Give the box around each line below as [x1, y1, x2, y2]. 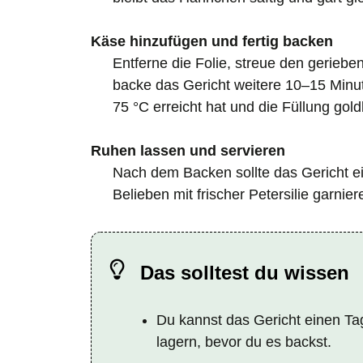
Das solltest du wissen [140, 261, 349, 284]
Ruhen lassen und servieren [91, 142, 285, 159]
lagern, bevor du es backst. [156, 333, 331, 350]
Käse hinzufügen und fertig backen [91, 32, 333, 49]
